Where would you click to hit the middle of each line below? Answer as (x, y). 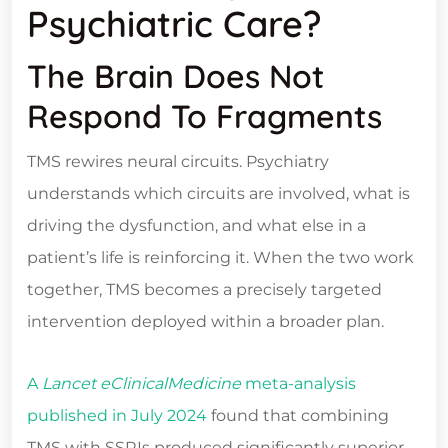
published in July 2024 (117, 416)
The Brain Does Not (175, 76)
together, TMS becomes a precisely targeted (204, 290)
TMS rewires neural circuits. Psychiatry (178, 162)
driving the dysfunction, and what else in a (196, 226)
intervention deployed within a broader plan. (205, 322)
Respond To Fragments (204, 116)
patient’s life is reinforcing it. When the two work (220, 258)
